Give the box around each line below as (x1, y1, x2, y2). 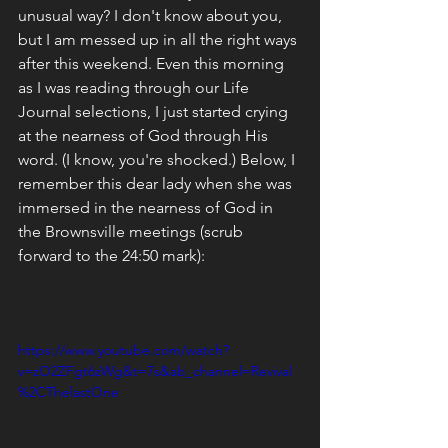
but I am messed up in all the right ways (18, 29, 301, 49)
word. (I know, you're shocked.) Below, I (18, 149, 299, 169)
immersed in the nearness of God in (18, 197, 277, 217)
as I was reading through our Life (18, 77, 253, 97)
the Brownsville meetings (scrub (18, 221, 247, 241)
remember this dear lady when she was (18, 173, 296, 193)
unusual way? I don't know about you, (18, 5, 286, 25)
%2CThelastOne (18, 382, 119, 401)
